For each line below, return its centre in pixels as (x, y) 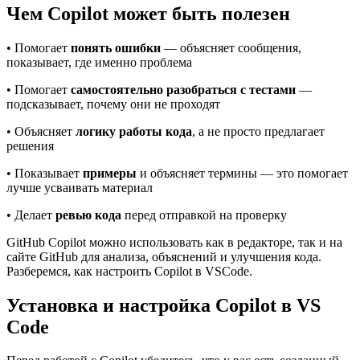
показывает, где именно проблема (99, 62)
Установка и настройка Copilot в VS (164, 305)
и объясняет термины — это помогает (242, 173)
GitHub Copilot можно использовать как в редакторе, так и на (174, 242)
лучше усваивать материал (80, 187)
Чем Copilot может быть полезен (148, 13)
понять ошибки (116, 47)
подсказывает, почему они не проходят (113, 104)
